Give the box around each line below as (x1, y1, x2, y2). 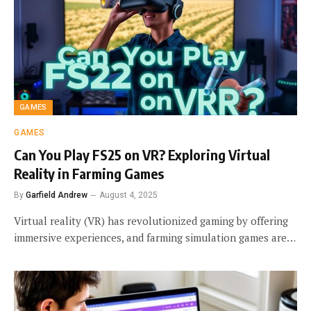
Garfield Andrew (26, 190, 87, 201)
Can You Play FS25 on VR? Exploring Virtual (14, 146, 270, 164)
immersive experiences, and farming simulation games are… (14, 230, 296, 245)
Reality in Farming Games (14, 165, 164, 183)
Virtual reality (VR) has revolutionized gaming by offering (14, 214, 288, 228)
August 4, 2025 (99, 190, 158, 201)
